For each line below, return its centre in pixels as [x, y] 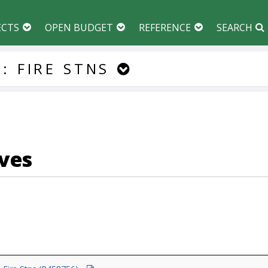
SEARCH [234, 28]
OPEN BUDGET [79, 28]
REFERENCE [165, 28]
